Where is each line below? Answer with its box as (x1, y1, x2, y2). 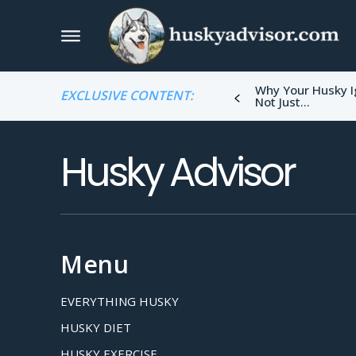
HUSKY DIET (60, 319, 131, 335)
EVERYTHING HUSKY (60, 293, 179, 309)
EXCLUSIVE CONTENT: (60, 87, 193, 104)
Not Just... (254, 94, 310, 110)
